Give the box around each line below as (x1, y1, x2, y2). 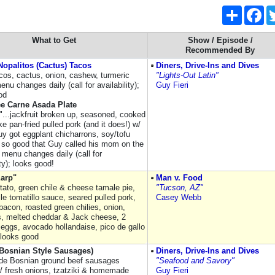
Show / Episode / (187, 36, 253, 45)
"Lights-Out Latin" (156, 71, 219, 80)
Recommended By (185, 45, 255, 55)
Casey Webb (156, 193, 201, 202)
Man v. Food (156, 173, 203, 182)
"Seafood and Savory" (156, 256, 234, 265)
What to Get (31, 36, 76, 45)
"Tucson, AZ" (156, 183, 203, 192)
